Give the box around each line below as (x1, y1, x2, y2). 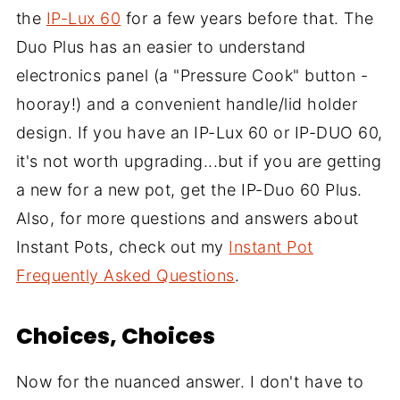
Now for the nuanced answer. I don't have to (15, 372, 364, 392)
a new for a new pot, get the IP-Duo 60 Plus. (15, 180, 362, 200)
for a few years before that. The (121, 9, 374, 29)
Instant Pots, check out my (15, 237, 229, 257)
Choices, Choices (15, 321, 215, 353)
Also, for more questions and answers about (15, 209, 359, 229)
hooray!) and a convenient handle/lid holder (15, 95, 358, 114)
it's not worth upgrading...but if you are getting (15, 152, 382, 171)
